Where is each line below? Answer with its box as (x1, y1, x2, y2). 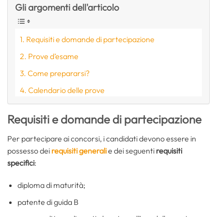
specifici (7, 158, 34, 168)
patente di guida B (17, 197, 78, 207)
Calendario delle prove (28, 85, 105, 95)
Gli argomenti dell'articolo (15, 1, 119, 14)
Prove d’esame (28, 51, 79, 62)
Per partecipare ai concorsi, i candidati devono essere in (7, 134, 196, 144)
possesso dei (7, 146, 51, 156)
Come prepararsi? (28, 68, 90, 78)
